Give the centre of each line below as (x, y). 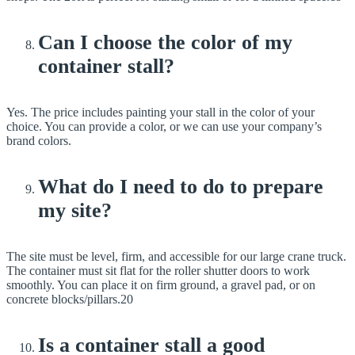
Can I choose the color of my (165, 42)
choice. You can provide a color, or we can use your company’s (164, 126)
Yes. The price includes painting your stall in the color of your (160, 112)
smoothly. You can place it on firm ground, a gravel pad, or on (161, 285)
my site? (75, 210)
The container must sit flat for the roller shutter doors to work (158, 271)
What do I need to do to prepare (181, 186)
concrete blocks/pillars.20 (70, 300)
